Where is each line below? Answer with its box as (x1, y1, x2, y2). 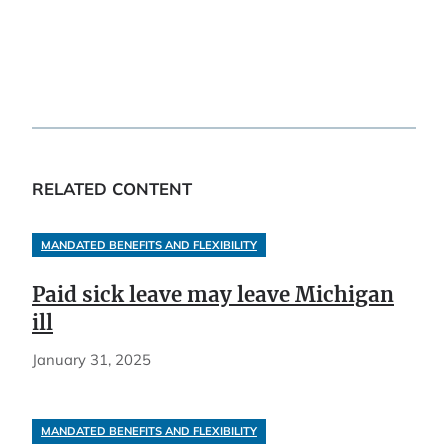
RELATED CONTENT (32, 177, 192, 199)
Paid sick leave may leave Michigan (32, 282, 394, 309)
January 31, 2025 (32, 349, 151, 369)
